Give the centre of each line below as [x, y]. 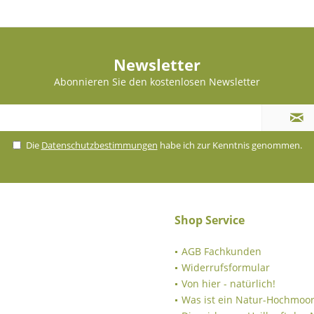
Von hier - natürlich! [228, 283]
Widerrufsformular [226, 267]
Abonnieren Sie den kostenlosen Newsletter [157, 81]
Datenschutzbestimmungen [99, 145]
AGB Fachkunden [221, 251]
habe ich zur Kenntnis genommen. [230, 145]
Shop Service [210, 220]
